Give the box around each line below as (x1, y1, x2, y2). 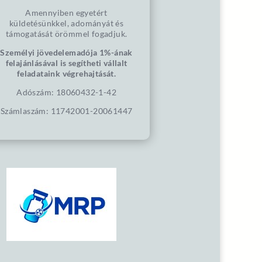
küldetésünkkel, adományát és (9, 18, 124, 28)
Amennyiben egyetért (25, 8, 108, 18)
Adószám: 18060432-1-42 (16, 87, 116, 97)
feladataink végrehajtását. (16, 68, 116, 78)
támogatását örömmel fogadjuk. (5, 29, 127, 39)
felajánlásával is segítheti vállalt (5, 58, 127, 68)
